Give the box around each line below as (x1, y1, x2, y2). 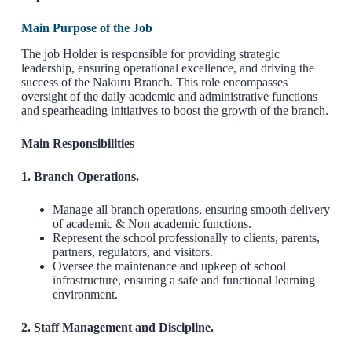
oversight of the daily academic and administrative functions (20, 90, 317, 104)
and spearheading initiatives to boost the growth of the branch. (20, 104, 328, 118)
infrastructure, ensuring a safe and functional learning (52, 273, 315, 288)
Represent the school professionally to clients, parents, (52, 231, 320, 245)
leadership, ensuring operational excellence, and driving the (20, 61, 314, 75)
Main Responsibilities (20, 137, 134, 151)
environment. (52, 288, 118, 302)
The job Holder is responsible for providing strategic (20, 47, 280, 61)
